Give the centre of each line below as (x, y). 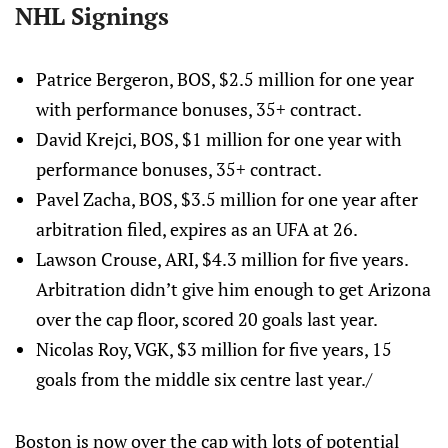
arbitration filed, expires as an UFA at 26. (196, 229)
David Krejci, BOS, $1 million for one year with (218, 139)
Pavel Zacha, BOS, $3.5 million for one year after (226, 199)
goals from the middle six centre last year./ (203, 379)
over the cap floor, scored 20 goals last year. (206, 319)
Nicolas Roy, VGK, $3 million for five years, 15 (213, 349)
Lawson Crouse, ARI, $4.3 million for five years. (221, 259)
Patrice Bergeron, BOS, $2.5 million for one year (224, 79)
